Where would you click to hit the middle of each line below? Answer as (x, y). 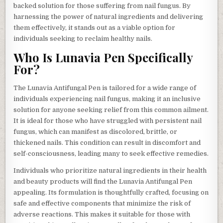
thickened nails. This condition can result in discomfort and (107, 142)
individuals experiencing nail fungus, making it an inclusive (107, 99)
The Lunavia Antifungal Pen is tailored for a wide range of (105, 88)
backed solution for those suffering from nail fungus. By (102, 6)
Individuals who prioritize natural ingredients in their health (110, 170)
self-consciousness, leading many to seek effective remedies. (111, 153)
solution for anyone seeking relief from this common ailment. (111, 110)
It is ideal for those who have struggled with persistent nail (108, 120)
